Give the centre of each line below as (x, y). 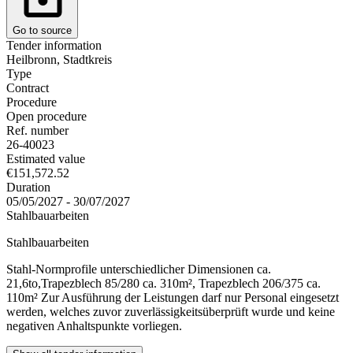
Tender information (54, 45)
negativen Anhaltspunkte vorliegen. (94, 325)
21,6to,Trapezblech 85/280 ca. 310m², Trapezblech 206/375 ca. (163, 283)
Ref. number (37, 130)
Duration (28, 187)
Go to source (42, 30)
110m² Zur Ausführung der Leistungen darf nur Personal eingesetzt (173, 297)
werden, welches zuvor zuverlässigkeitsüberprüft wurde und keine (171, 311)
